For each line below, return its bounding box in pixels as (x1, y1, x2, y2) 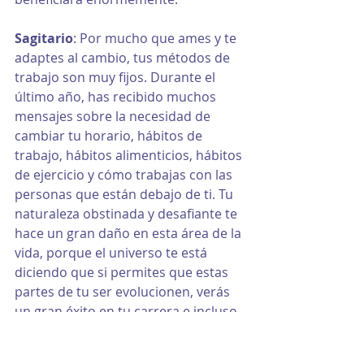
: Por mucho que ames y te (73, 29, 240, 48)
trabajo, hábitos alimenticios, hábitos (15, 146, 245, 165)
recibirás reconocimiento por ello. (15, 322, 223, 340)
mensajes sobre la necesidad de (15, 107, 214, 126)
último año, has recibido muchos (15, 88, 219, 106)
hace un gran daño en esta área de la (15, 224, 245, 243)
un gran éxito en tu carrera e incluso (15, 302, 240, 321)
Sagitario (15, 29, 73, 48)
